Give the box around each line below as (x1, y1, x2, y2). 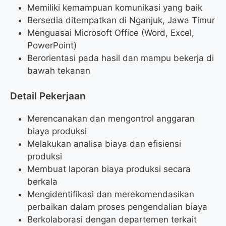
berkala (27, 176, 58, 187)
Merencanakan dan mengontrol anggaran (27, 113, 195, 124)
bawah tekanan (27, 66, 90, 76)
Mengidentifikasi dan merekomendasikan (27, 189, 194, 199)
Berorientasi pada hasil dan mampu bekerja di (27, 53, 214, 64)
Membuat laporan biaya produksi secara (27, 163, 191, 174)
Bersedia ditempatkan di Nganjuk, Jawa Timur (27, 15, 215, 26)
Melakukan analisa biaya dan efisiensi (27, 138, 181, 149)
